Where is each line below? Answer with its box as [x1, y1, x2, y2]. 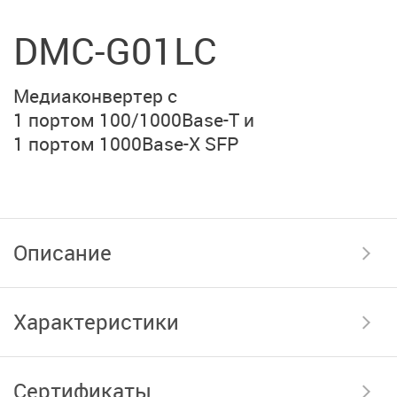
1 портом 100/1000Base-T [13, 106, 239, 132]
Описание [13, 237, 112, 267]
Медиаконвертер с [13, 82, 177, 108]
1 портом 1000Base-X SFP [13, 130, 238, 156]
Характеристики [13, 307, 179, 336]
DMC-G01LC [13, 25, 217, 75]
